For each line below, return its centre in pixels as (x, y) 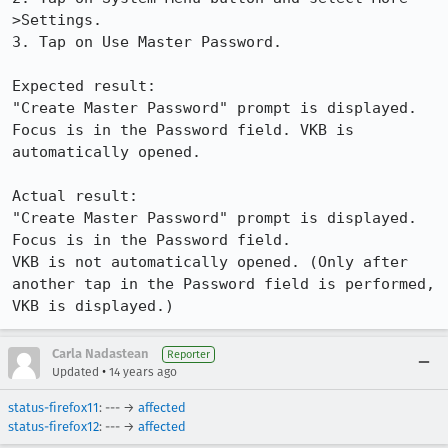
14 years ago (143, 372)
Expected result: (84, 86)
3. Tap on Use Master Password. (147, 42)
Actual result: (75, 196)
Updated (75, 372)
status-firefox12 (53, 426)
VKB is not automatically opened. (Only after (210, 262)
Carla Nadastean (100, 353)
